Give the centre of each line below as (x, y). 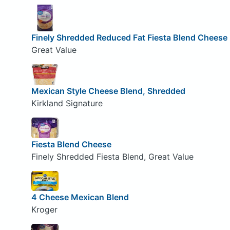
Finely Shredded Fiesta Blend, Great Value (112, 156)
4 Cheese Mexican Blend (80, 197)
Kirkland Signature (67, 103)
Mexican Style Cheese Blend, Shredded (108, 91)
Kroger (44, 210)
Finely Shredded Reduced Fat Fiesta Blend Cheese (129, 38)
